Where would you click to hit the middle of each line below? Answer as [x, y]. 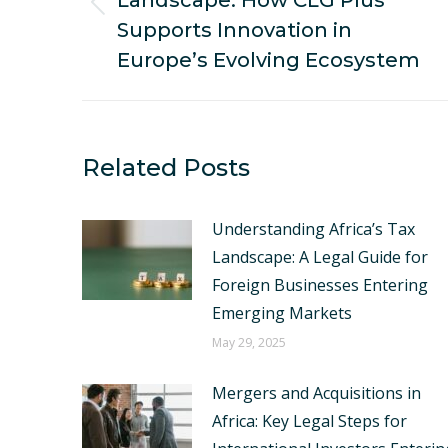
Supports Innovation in [234, 30]
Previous [149, 14]
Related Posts [166, 167]
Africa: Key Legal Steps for [309, 421]
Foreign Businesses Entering [320, 285]
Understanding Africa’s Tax [313, 229]
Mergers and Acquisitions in [316, 393]
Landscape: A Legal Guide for [320, 257]
